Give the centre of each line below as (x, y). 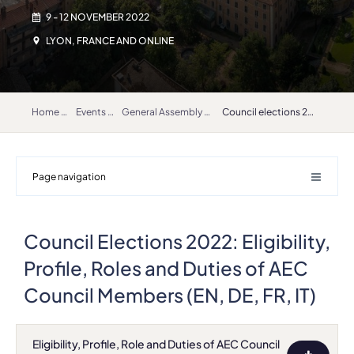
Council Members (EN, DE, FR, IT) (170, 295)
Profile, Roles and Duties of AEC (166, 268)
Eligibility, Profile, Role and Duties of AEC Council (156, 344)
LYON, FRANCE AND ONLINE (109, 41)
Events (90, 112)
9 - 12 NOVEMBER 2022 (97, 17)
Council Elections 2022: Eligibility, (177, 241)
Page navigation (69, 177)
